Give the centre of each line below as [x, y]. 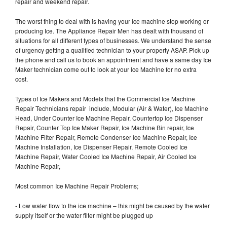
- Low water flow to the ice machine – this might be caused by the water [112, 205]
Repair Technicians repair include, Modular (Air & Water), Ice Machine [112, 108]
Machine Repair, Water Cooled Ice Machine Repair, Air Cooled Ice [106, 156]
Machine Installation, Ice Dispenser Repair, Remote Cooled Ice [101, 146]
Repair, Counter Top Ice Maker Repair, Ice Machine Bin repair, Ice [105, 127]
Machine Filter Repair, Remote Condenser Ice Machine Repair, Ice [106, 137]
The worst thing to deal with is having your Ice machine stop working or [112, 21]
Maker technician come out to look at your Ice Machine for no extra [106, 69]
